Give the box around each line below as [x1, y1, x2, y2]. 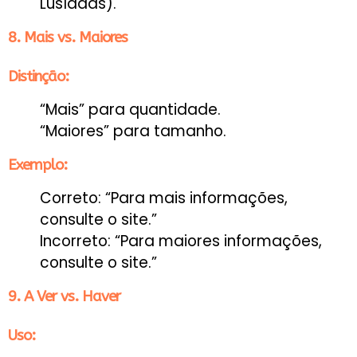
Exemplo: [8, 155, 67, 174]
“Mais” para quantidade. [40, 98, 221, 120]
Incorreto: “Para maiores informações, [40, 229, 322, 252]
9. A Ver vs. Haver [8, 287, 120, 305]
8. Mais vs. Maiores [8, 28, 127, 46]
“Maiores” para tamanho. [40, 120, 226, 142]
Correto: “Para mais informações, [40, 186, 288, 209]
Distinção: [8, 67, 69, 85]
